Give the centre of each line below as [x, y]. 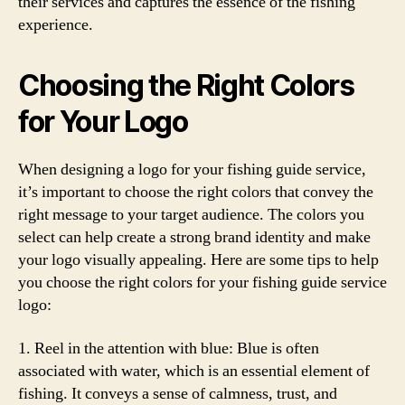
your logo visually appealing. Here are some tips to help [198, 260]
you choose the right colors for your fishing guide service [202, 283]
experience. [56, 25]
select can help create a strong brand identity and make [194, 237]
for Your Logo [103, 122]
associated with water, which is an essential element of [194, 371]
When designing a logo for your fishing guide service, [192, 170]
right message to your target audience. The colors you [191, 215]
